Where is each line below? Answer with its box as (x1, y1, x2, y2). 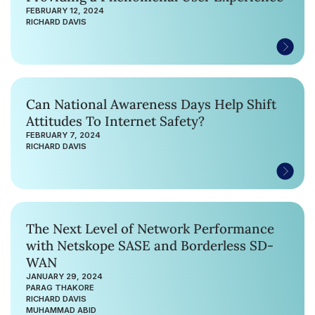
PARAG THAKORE (26, 282, 94, 292)
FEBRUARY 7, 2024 (26, 129, 101, 140)
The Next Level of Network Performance (26, 219, 274, 237)
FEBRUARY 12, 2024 (26, 5, 104, 15)
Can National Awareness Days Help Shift (26, 95, 276, 112)
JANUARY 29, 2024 (26, 271, 103, 281)
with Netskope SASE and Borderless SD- (26, 236, 274, 254)
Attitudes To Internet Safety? (26, 112, 205, 129)
